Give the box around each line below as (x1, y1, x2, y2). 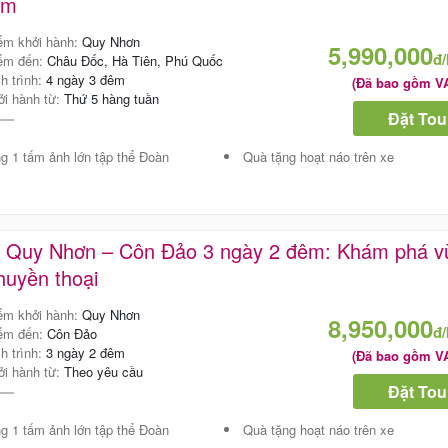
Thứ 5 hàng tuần (63, 89, 159, 109)
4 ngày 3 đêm (45, 70, 125, 90)
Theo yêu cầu (63, 362, 143, 382)
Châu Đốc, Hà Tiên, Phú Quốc (46, 51, 223, 71)
